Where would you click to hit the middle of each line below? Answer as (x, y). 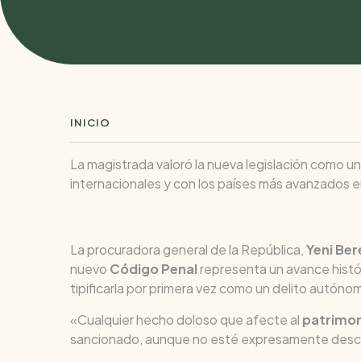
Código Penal (155, 268)
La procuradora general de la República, (188, 249)
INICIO (90, 122)
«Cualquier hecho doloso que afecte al (186, 319)
